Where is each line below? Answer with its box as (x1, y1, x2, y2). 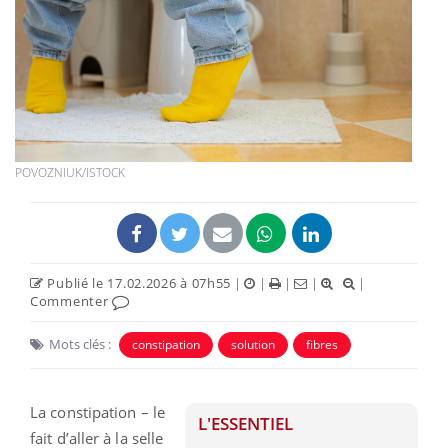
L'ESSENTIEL (198, 411, 294, 435)
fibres (306, 335, 338, 353)
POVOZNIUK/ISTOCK (15, 163, 125, 181)
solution (231, 335, 275, 353)
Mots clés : (49, 334, 111, 353)
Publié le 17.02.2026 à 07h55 (43, 273, 232, 292)
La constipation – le (30, 401, 165, 422)
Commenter (30, 291, 112, 310)
